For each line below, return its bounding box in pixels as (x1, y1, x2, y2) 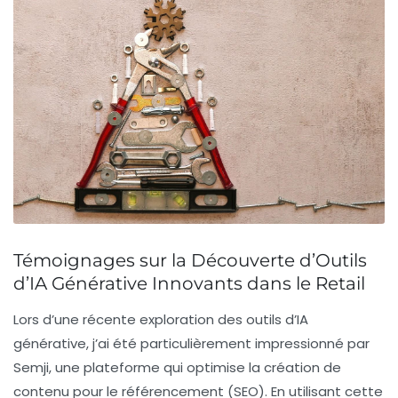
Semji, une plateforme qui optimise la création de (13, 357, 341, 377)
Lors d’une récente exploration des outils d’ (13, 309, 297, 329)
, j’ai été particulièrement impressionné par (86, 333, 370, 353)
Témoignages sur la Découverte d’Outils (13, 249, 367, 271)
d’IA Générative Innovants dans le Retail (13, 272, 365, 294)
